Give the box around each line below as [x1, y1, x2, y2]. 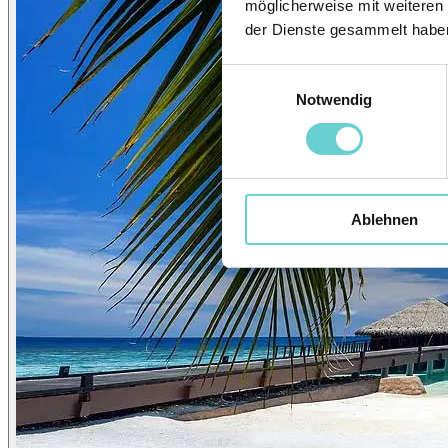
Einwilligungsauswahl [221, 67, 361, 85]
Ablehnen [351, 210, 418, 228]
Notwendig [295, 90, 373, 108]
